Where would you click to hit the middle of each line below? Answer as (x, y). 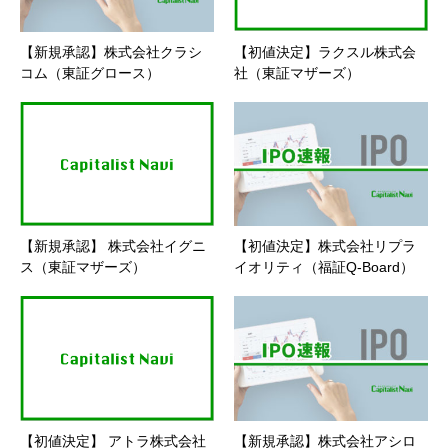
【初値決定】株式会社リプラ (325, 246)
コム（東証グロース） (90, 72)
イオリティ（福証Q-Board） (324, 267)
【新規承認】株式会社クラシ (111, 51)
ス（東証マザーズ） (83, 267)
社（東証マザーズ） (297, 72)
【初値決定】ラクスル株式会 (325, 51)
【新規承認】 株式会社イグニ (113, 246)
